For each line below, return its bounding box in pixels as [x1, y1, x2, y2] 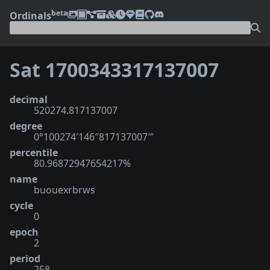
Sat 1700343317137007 [10, 57, 219, 83]
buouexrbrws [34, 183, 95, 196]
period [10, 251, 40, 265]
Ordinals [10, 8, 51, 22]
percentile [10, 145, 58, 159]
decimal [10, 92, 48, 106]
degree [10, 119, 42, 133]
